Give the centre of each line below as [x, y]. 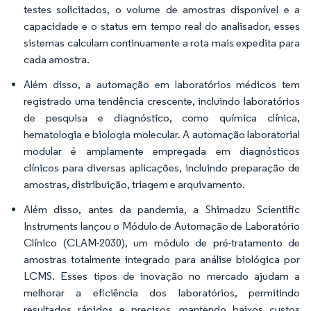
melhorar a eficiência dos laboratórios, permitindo [162, 293]
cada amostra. [57, 59]
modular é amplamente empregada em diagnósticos [162, 151]
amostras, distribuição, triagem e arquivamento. [134, 184]
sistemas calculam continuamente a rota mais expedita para [162, 43]
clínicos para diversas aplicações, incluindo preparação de [162, 168]
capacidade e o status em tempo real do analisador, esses [162, 26]
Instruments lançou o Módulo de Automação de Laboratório [162, 226]
